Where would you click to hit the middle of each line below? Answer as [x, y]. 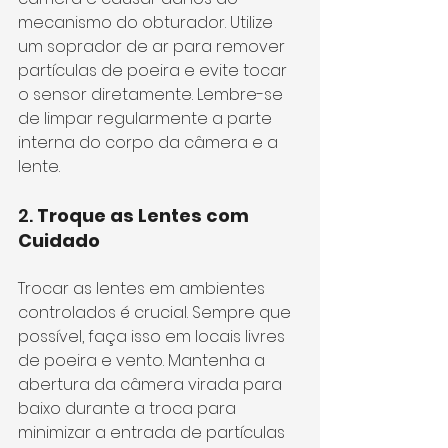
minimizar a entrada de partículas [153, 432]
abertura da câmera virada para [152, 384]
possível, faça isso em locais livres [153, 336]
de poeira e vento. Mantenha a [143, 360]
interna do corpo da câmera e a [150, 142]
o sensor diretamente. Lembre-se [152, 94]
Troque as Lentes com [145, 215]
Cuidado [59, 240]
